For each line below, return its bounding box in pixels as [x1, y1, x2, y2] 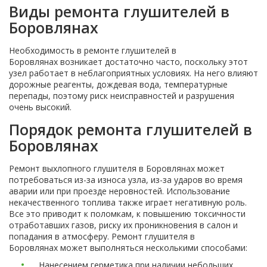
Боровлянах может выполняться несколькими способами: [9, 242, 247, 253]
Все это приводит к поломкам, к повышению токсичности [9, 208, 246, 219]
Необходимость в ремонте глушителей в [9, 45, 176, 56]
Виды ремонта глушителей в [9, 1, 229, 21]
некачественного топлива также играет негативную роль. [9, 197, 247, 208]
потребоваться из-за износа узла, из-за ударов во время [9, 174, 243, 185]
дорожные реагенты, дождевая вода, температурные [9, 79, 228, 90]
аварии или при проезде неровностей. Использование [9, 185, 230, 197]
